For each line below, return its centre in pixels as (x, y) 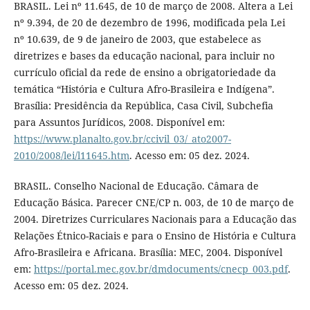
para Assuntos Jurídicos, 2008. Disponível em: (119, 122)
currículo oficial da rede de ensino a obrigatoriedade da (145, 72)
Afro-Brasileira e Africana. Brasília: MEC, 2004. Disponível (148, 252)
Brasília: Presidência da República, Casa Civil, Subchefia (143, 105)
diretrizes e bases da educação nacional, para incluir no (144, 55)
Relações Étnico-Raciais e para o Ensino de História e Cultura (155, 235)
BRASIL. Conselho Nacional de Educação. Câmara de (136, 185)
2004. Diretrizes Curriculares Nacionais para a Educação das (155, 219)
